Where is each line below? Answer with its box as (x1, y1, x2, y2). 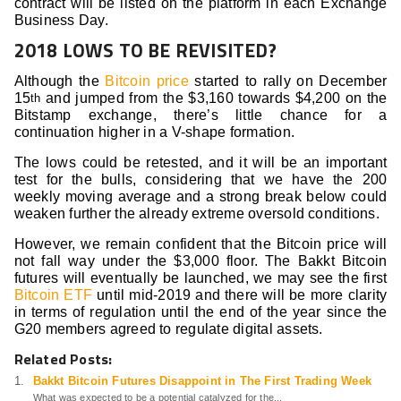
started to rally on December (188, 73, 388, 90)
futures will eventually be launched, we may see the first (13, 270, 388, 286)
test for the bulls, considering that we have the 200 (13, 172, 388, 188)
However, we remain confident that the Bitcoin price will (13, 236, 388, 252)
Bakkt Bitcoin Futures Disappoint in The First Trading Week (32, 374, 371, 388)
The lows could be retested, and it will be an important (13, 155, 388, 171)
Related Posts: (13, 348, 113, 371)
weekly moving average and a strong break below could (13, 189, 388, 205)
